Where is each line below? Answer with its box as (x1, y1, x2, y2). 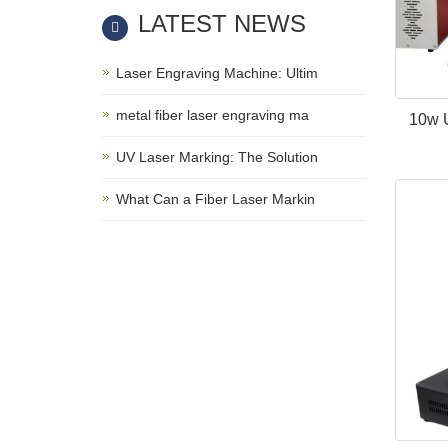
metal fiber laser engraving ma (116, 107, 309, 123)
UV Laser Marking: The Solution (116, 149, 318, 165)
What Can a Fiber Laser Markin (116, 191, 315, 207)
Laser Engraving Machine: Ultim (116, 65, 318, 81)
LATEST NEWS (138, 10, 306, 37)
